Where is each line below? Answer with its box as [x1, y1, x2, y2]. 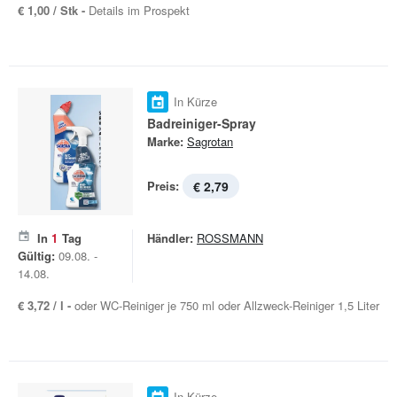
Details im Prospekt [89, 2, 190, 19]
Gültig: [18, 247, 55, 264]
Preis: [147, 177, 179, 194]
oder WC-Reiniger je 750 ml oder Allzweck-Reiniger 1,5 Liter [74, 297, 379, 314]
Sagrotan [187, 133, 233, 150]
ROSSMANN [197, 230, 263, 246]
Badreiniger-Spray [147, 114, 256, 132]
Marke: [147, 133, 183, 150]
